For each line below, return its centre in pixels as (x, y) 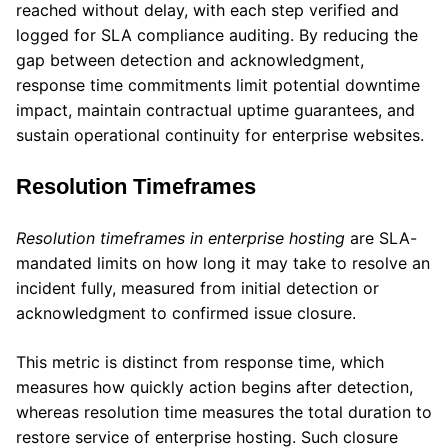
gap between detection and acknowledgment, (190, 59)
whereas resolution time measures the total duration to (224, 411)
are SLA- (381, 237)
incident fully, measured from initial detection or (197, 287)
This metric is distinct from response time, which (200, 361)
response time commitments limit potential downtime (218, 84)
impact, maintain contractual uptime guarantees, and (215, 109)
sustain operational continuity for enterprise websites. (220, 134)
